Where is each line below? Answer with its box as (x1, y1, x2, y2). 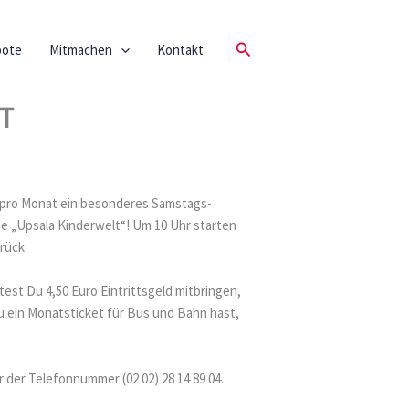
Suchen (234, 37, 283, 58)
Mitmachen (48, 41, 112, 58)
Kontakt (156, 41, 204, 58)
